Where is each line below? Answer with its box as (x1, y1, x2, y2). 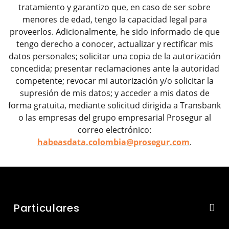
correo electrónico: (78, 124, 151, 135)
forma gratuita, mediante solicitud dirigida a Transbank (8, 100, 221, 111)
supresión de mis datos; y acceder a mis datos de (19, 87, 210, 99)
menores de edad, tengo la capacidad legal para (22, 14, 207, 25)
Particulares (14, 201, 80, 215)
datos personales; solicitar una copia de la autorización (8, 51, 221, 62)
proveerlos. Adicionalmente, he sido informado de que (9, 26, 220, 37)
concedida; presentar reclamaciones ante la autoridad (10, 63, 219, 74)
